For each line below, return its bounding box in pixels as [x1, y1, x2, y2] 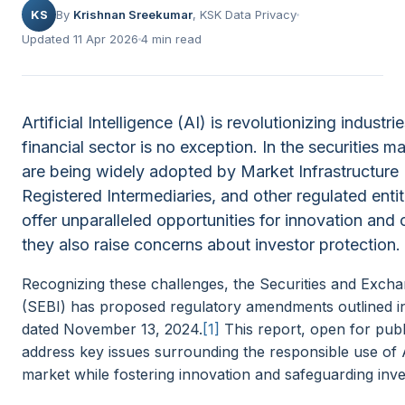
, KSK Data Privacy [193, 7, 297, 22]
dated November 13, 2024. [22, 320, 202, 338]
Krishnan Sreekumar [73, 7, 193, 22]
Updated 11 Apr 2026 [22, 32, 138, 46]
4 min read [141, 32, 202, 46]
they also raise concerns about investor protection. [22, 235, 400, 254]
